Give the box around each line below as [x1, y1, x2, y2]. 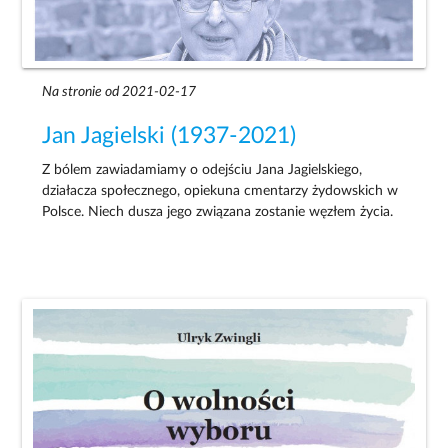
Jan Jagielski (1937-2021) [42, 124, 297, 147]
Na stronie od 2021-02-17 [42, 84, 197, 99]
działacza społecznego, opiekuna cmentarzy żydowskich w [42, 184, 399, 199]
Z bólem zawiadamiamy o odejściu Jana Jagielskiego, [42, 163, 363, 178]
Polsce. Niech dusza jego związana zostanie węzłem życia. [42, 205, 394, 220]
